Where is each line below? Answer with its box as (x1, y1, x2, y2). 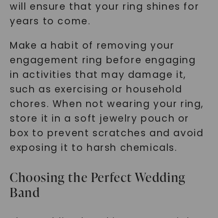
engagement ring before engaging (9, 54, 196, 67)
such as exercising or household (9, 83, 182, 96)
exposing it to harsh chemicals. (9, 141, 178, 154)
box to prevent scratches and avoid (9, 127, 204, 140)
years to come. (9, 15, 91, 28)
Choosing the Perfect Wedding (9, 168, 186, 186)
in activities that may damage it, (9, 68, 186, 81)
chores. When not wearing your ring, (9, 97, 204, 110)
